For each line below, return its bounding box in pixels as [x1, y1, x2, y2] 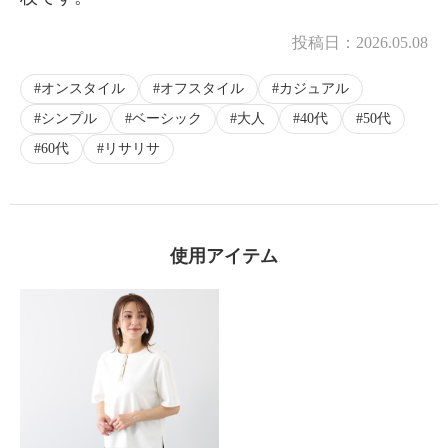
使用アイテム [170, 246, 278, 267]
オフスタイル [160, 81, 244, 97]
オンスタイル [41, 81, 125, 97]
